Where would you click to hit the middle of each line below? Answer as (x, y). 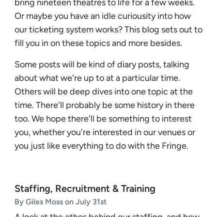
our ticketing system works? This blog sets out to (108, 29)
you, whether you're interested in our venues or (105, 132)
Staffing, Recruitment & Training (85, 188)
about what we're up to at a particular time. (97, 78)
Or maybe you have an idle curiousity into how (103, 16)
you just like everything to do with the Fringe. (101, 146)
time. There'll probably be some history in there (105, 105)
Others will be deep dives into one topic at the (104, 91)
